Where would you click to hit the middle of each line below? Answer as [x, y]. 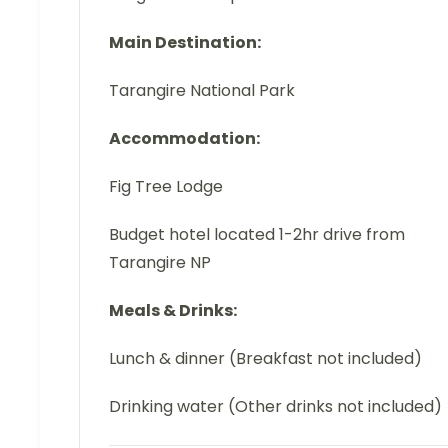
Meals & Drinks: [173, 310]
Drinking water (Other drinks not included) [275, 406]
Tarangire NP [160, 262]
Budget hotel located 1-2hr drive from [257, 234]
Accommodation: [184, 138]
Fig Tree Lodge [166, 186]
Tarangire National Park [202, 90]
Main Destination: [185, 42]
